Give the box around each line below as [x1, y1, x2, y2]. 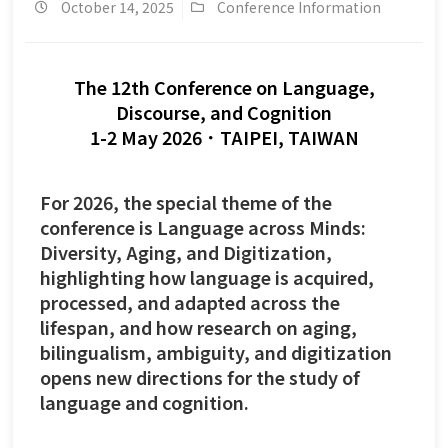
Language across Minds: [157, 213, 366, 240]
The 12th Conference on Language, [73, 73, 375, 100]
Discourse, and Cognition [116, 98, 332, 125]
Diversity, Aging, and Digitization [40, 238, 326, 265]
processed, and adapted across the [40, 288, 340, 315]
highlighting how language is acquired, [40, 263, 374, 290]
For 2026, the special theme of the [40, 188, 332, 215]
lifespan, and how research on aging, [40, 313, 357, 340]
